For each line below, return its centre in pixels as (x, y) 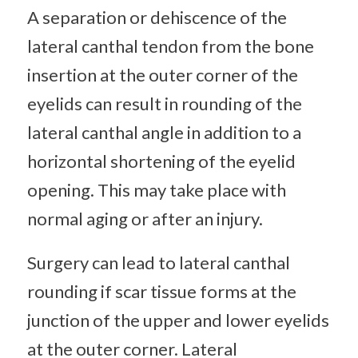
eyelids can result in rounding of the (164, 104)
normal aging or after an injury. (145, 219)
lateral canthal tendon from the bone (170, 46)
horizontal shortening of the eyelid (161, 161)
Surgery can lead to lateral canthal (158, 262)
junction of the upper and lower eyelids (178, 320)
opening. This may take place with (156, 190)
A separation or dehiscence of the (157, 18)
